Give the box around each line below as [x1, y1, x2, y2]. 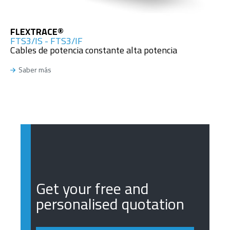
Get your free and [36, 177, 149, 201]
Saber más [18, 64, 51, 75]
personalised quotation [36, 192, 184, 216]
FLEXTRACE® [10, 24, 64, 39]
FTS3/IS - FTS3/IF [10, 33, 83, 48]
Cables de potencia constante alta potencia [10, 43, 177, 57]
